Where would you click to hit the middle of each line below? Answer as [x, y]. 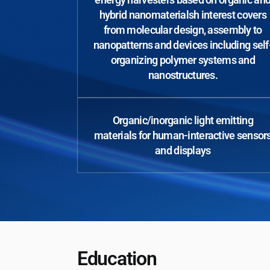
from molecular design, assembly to [183, 30]
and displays [183, 150]
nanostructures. [183, 75]
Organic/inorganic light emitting [183, 120]
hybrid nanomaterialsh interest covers [183, 14]
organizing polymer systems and [183, 60]
